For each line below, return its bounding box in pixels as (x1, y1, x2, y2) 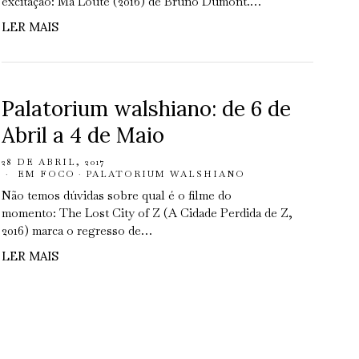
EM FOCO (18, 168, 76, 179)
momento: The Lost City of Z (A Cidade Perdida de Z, (2, 205, 293, 220)
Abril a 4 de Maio (2, 122, 165, 148)
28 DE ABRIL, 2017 (2, 156, 107, 167)
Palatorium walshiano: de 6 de (2, 95, 292, 122)
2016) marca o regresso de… (2, 223, 153, 238)
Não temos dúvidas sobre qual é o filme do (2, 188, 232, 203)
